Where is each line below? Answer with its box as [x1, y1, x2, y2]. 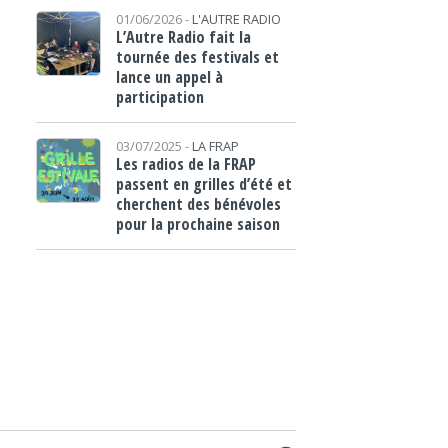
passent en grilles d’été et [116, 173, 292, 195]
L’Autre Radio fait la [116, 26, 251, 48]
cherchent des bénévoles [116, 193, 281, 215]
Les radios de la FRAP [116, 153, 256, 175]
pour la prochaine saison [116, 213, 280, 235]
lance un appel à [116, 66, 223, 88]
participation [116, 86, 204, 108]
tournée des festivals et [116, 46, 279, 68]
